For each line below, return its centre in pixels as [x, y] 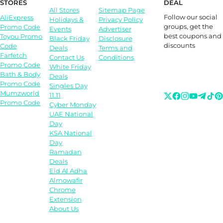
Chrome [62, 190]
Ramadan [65, 152]
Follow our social [191, 17]
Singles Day [68, 86]
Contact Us [66, 57]
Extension [65, 199]
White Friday [70, 67]
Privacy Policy [120, 20]
